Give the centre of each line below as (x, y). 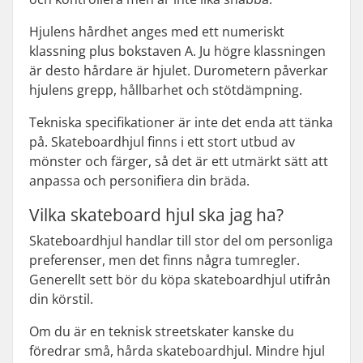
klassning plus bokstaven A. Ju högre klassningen (177, 51)
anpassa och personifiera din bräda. (139, 180)
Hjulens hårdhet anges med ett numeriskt (157, 31)
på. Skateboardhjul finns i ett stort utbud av (162, 141)
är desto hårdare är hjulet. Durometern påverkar (179, 70)
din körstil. (61, 299)
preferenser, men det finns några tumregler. (164, 260)
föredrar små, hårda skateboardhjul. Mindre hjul (177, 350)
